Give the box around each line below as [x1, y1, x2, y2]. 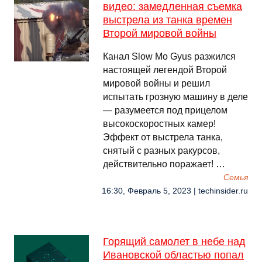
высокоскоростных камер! [103, 119, 216, 129]
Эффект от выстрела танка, [103, 132, 223, 142]
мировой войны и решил [103, 78, 210, 88]
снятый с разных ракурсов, [103, 146, 220, 156]
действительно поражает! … [103, 159, 225, 169]
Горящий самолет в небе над [103, 236, 246, 247]
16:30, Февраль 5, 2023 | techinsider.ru [102, 187, 248, 195]
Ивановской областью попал [103, 249, 244, 261]
